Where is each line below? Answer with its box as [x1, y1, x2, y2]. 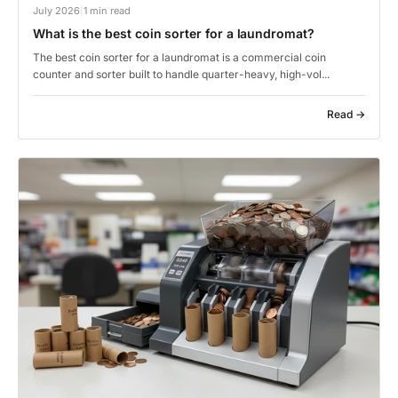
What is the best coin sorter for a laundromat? [33, 26, 314, 42]
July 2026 [33, 4, 80, 18]
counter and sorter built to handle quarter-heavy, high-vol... [33, 68, 330, 82]
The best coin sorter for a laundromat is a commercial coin [33, 51, 326, 65]
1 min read [84, 4, 131, 18]
